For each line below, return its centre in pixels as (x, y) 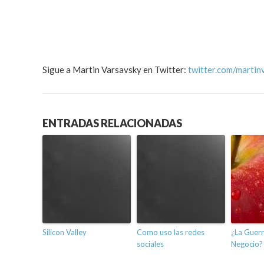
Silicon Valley (65, 232)
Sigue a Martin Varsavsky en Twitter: (115, 70)
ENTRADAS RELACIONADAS (112, 123)
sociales (150, 244)
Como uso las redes (171, 232)
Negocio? (247, 244)
